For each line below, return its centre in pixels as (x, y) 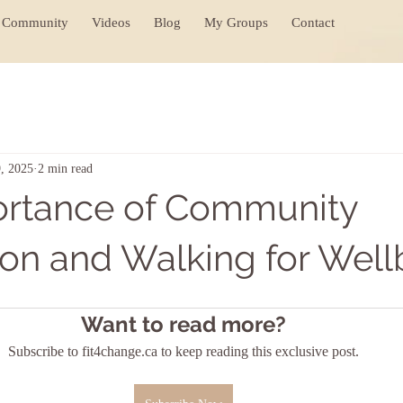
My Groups (236, 22)
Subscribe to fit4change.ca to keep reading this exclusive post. (184, 351)
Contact (313, 22)
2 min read (65, 168)
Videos (111, 22)
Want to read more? (184, 324)
